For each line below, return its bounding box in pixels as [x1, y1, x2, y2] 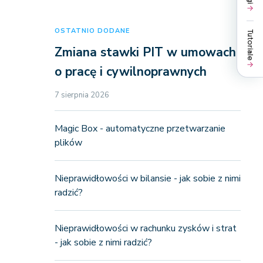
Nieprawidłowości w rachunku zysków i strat [54, 222, 237, 235]
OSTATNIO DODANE [54, 26, 130, 35]
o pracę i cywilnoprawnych [54, 63, 207, 80]
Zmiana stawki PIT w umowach [54, 44, 236, 60]
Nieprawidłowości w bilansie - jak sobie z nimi [54, 172, 241, 185]
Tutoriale [245, 29, 255, 60]
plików [54, 136, 82, 149]
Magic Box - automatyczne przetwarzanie [54, 122, 225, 135]
